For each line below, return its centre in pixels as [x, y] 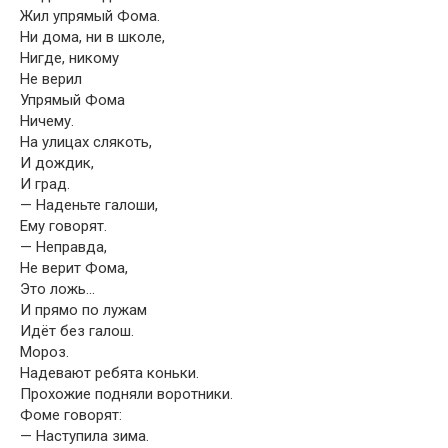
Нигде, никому [69, 58]
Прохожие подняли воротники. [126, 394]
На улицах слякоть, [86, 142]
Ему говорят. [63, 226]
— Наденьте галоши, [89, 205]
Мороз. [44, 352]
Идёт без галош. [77, 331]
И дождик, [57, 163]
